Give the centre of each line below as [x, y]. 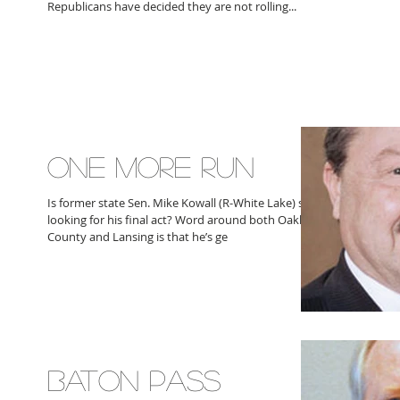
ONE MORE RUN [151, 166]
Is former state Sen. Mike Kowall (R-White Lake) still [182, 203]
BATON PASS [134, 379]
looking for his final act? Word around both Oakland [185, 220]
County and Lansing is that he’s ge [137, 237]
